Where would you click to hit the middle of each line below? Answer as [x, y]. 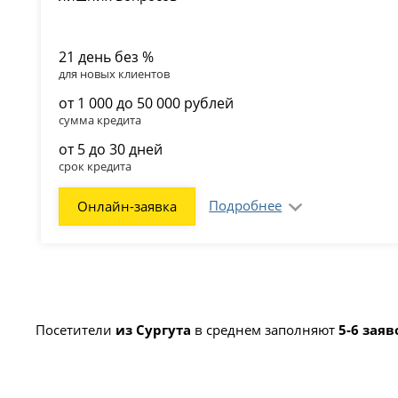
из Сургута [154, 329]
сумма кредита [100, 119]
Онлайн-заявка [127, 206]
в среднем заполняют [265, 329]
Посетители [76, 329]
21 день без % [107, 56]
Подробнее [246, 205]
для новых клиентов [115, 73]
